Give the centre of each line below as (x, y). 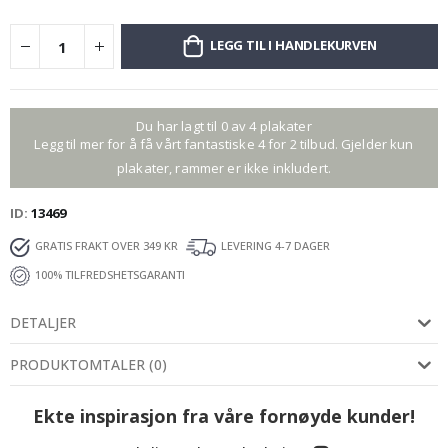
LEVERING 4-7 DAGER (275, 246)
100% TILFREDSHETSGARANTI (110, 275)
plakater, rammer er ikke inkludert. (224, 168)
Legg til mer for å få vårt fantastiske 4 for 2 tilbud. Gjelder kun (224, 144)
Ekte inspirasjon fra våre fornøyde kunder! (224, 416)
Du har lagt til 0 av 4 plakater (224, 126)
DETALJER (43, 323)
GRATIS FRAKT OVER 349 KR (106, 246)
